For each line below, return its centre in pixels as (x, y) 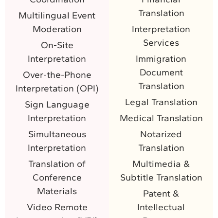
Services (161, 42)
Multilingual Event (57, 15)
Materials (57, 191)
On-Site (57, 45)
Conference (57, 177)
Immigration (161, 58)
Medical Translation (161, 118)
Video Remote (57, 207)
